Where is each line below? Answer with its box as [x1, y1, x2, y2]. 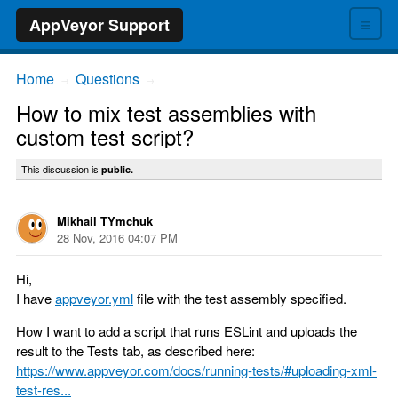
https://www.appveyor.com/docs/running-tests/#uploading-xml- [16, 361, 377, 379]
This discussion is [21, 162, 101, 176]
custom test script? [16, 121, 194, 152]
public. [101, 163, 133, 176]
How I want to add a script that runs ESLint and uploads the [16, 322, 357, 340]
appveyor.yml [55, 289, 133, 307]
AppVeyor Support [29, 13, 170, 36]
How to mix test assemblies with [16, 97, 316, 128]
